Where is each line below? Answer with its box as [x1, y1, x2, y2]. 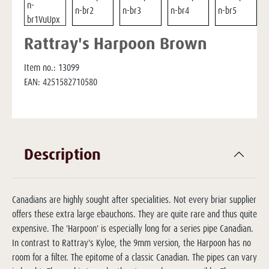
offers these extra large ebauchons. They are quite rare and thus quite [12, 208, 257, 220]
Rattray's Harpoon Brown [24, 33, 207, 53]
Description [24, 144, 101, 163]
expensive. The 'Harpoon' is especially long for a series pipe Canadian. [12, 223, 253, 234]
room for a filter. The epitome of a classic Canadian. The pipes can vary [12, 252, 257, 263]
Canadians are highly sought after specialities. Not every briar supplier [12, 194, 256, 205]
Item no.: [24, 62, 56, 73]
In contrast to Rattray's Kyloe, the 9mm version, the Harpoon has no [12, 237, 251, 249]
